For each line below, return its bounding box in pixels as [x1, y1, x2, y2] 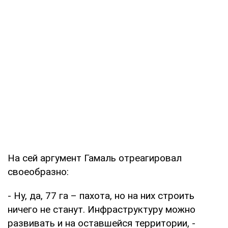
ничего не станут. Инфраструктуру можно [8, 203, 195, 215]
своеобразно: [8, 165, 69, 178]
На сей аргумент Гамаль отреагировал [8, 152, 182, 164]
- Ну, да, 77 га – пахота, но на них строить [8, 189, 194, 202]
